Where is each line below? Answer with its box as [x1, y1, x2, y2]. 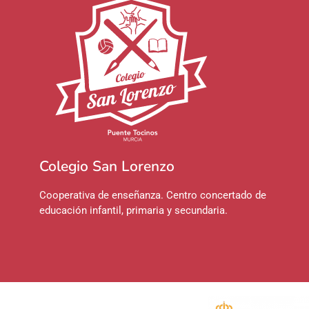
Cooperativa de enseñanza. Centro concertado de [39, 188, 266, 201]
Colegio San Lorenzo [39, 156, 175, 176]
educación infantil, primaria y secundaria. [39, 203, 230, 217]
